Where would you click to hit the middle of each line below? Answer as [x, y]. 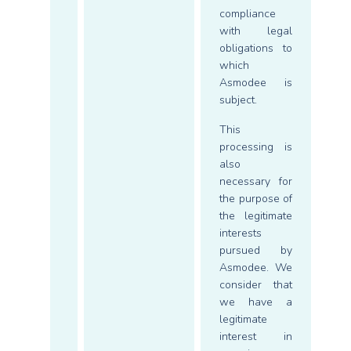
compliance [248, 14]
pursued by [256, 250]
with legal [256, 31]
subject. [238, 100]
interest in [256, 337]
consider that [256, 285]
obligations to [256, 48]
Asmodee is [256, 83]
